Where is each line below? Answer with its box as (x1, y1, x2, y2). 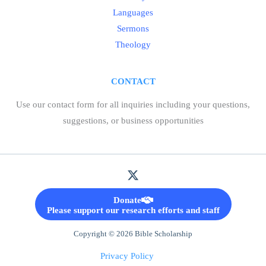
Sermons (117, 24, 149, 33)
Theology (115, 40, 151, 49)
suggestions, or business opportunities (62, 116, 204, 125)
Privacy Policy (100, 251, 154, 261)
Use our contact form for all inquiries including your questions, (16, 100, 250, 109)
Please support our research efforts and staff (46, 205, 220, 215)
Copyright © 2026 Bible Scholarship (74, 230, 192, 238)
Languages (113, 8, 153, 17)
